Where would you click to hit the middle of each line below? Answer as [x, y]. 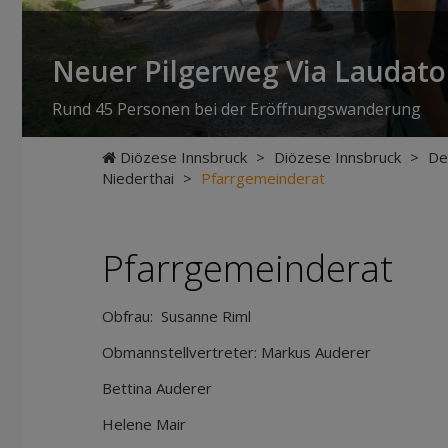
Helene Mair [144, 424]
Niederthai [138, 178]
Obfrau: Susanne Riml [176, 316]
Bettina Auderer [157, 388]
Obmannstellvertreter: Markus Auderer [236, 352]
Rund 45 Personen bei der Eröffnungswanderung [236, 109]
